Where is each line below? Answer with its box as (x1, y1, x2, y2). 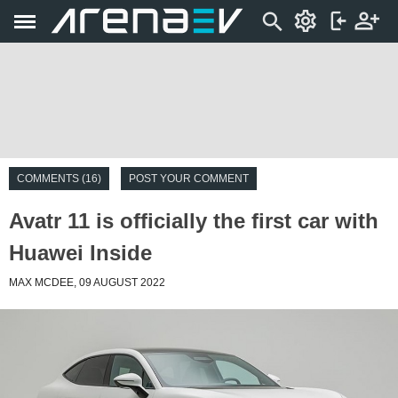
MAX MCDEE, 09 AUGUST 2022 (9, 276, 165, 289)
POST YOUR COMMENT (129, 172, 249, 185)
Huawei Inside (9, 241, 152, 265)
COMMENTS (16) (17, 172, 101, 185)
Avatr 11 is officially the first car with (9, 209, 378, 233)
